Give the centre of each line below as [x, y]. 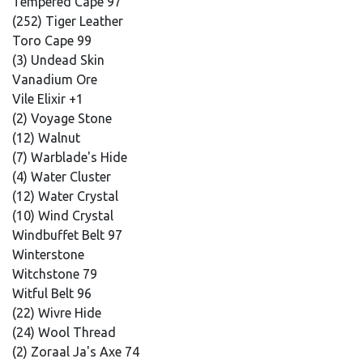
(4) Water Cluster [63, 177]
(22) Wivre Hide [58, 313]
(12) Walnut [48, 138]
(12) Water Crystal [67, 196]
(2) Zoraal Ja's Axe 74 [77, 352]
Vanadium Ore [56, 79]
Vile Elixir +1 [49, 99]
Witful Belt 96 [53, 293]
